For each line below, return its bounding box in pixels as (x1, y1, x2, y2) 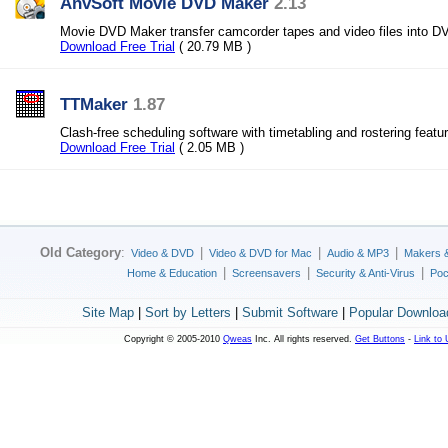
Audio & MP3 (327, 247, 389, 259)
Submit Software (241, 305, 338, 320)
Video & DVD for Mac (209, 247, 312, 259)
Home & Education (127, 267, 217, 279)
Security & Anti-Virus (316, 267, 415, 279)
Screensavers (232, 267, 301, 279)
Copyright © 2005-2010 (124, 334, 223, 344)
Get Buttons (355, 334, 405, 344)
